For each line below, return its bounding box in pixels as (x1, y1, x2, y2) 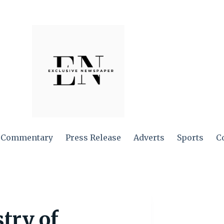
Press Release (65, 132, 121, 142)
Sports (177, 132, 204, 142)
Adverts (133, 132, 165, 142)
